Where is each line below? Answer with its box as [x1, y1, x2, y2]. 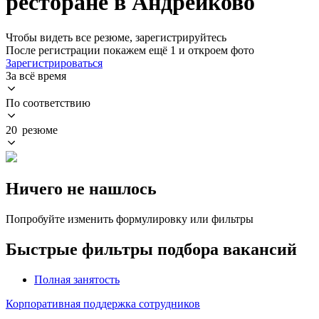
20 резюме [6, 123, 58, 136]
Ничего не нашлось [6, 179, 157, 198]
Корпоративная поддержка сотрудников [6, 297, 200, 310]
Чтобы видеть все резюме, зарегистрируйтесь [6, 31, 226, 43]
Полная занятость [34, 273, 120, 286]
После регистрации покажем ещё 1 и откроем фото [6, 43, 254, 56]
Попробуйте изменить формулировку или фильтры [6, 212, 253, 225]
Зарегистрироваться [6, 56, 103, 69]
